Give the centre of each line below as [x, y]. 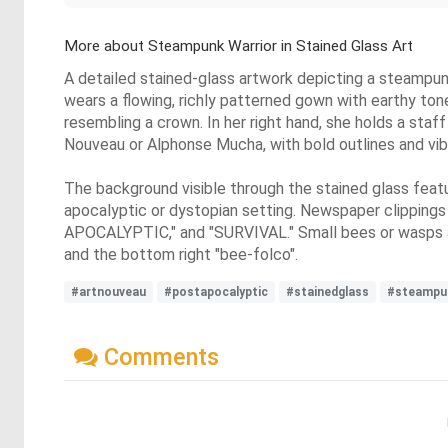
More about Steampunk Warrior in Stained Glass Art [238, 46]
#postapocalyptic [216, 292]
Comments [158, 356]
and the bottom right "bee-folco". [181, 254]
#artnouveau [108, 292]
